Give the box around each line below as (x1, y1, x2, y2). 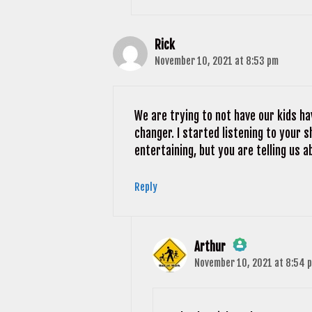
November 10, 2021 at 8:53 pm (155, 54, 279, 68)
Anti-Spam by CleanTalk (200, 280, 306, 295)
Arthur (194, 239, 226, 254)
